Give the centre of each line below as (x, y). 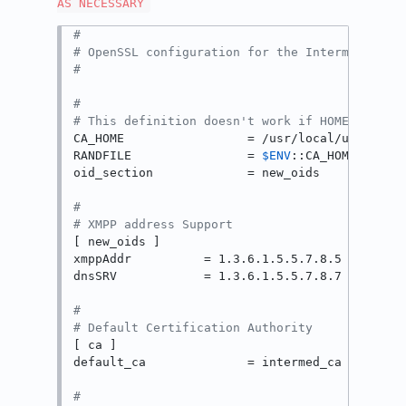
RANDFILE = (168, 156)
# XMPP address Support (154, 225)
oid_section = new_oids (197, 173)
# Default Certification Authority (193, 328)
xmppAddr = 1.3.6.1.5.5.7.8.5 (208, 259)
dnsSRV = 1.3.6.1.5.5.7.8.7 (208, 276)
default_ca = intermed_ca (208, 362)
